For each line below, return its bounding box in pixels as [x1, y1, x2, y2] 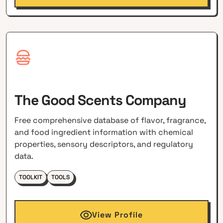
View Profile [92, 210, 143, 221]
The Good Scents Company [14, 91, 187, 110]
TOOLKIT [19, 173, 43, 182]
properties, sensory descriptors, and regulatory [14, 139, 194, 150]
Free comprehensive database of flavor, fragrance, [14, 115, 206, 126]
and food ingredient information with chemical [14, 127, 194, 138]
